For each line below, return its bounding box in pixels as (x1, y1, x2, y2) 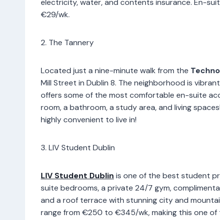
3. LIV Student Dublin (41, 142, 115, 153)
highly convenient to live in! (41, 114, 137, 125)
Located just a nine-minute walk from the (41, 65, 191, 76)
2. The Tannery (41, 37, 98, 48)
